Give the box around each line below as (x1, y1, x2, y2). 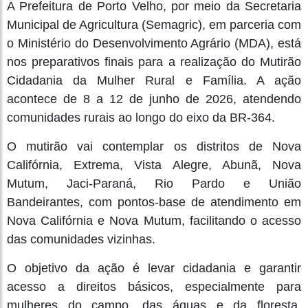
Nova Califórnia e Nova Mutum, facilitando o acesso (7, 213, 301, 228)
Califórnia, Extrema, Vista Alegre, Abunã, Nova (7, 157, 301, 172)
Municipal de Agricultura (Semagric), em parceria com (7, 17, 301, 32)
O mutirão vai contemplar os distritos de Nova (7, 139, 301, 153)
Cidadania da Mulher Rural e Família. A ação (7, 73, 301, 87)
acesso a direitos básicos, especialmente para (7, 279, 301, 294)
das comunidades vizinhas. (7, 232, 155, 246)
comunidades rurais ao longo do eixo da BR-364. (7, 110, 275, 124)
